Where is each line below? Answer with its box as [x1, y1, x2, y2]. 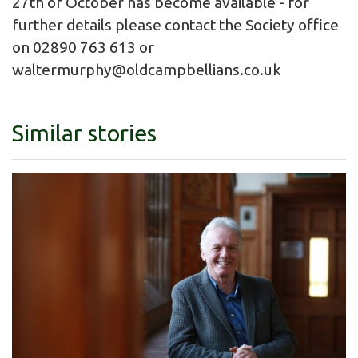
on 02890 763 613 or [12, 38, 154, 56]
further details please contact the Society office [12, 15, 339, 34]
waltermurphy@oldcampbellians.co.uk [12, 60, 281, 78]
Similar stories [12, 119, 157, 145]
